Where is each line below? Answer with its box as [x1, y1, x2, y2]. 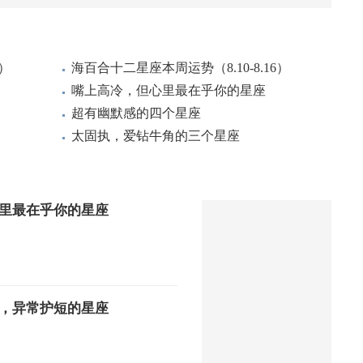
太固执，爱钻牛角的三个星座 [71, 129, 240, 143]
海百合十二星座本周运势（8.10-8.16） [71, 61, 289, 75]
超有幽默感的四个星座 [71, 106, 201, 120]
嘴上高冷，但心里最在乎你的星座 [71, 83, 266, 97]
